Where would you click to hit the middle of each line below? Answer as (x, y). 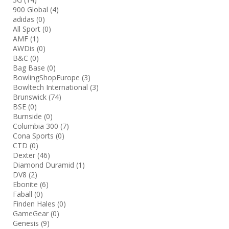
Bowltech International (51, 87)
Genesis (27, 223)
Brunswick (31, 97)
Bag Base (30, 67)
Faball (24, 194)
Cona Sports (34, 135)
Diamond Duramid (44, 165)
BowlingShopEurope (47, 77)
